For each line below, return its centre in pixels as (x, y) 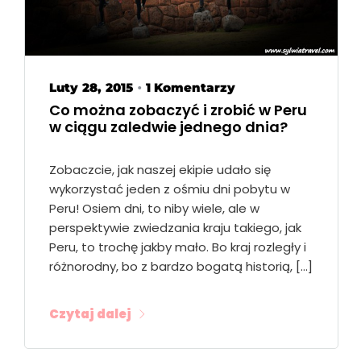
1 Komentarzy (191, 87)
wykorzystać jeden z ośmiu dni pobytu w (170, 189)
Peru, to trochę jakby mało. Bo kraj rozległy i (178, 247)
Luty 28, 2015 (91, 87)
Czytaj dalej (90, 313)
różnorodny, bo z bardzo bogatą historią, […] (181, 266)
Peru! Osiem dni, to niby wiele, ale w (154, 208)
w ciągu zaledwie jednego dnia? (168, 127)
